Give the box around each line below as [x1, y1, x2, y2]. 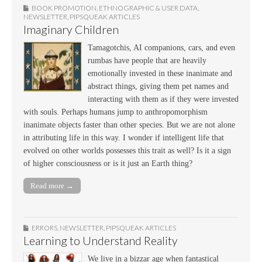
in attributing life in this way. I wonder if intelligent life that [23, 133, 224, 142]
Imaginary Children [23, 22, 119, 36]
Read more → [30, 181, 74, 191]
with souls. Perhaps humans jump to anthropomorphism [23, 107, 208, 116]
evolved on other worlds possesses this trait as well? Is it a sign [23, 146, 231, 155]
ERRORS [32, 223, 57, 233]
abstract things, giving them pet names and [88, 81, 229, 91]
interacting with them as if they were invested [88, 94, 239, 104]
